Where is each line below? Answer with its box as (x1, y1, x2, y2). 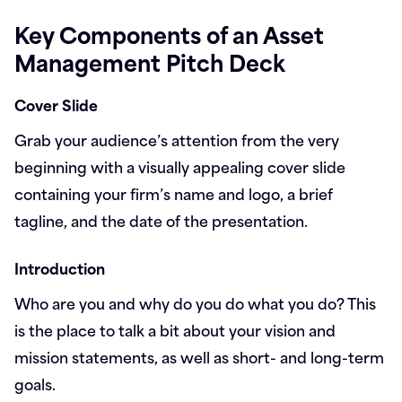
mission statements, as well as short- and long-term (14, 345, 384, 368)
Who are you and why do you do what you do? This (14, 291, 376, 314)
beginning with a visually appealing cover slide (14, 154, 345, 178)
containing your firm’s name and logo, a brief (14, 181, 333, 205)
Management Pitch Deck (14, 44, 285, 79)
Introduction (14, 256, 105, 279)
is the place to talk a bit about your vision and (14, 318, 336, 341)
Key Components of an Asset (14, 16, 324, 51)
